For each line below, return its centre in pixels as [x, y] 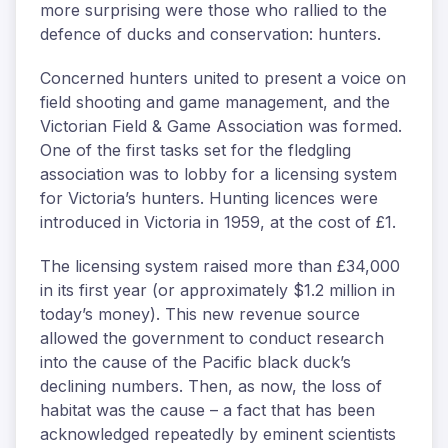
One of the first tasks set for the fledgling [195, 150]
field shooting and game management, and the [215, 102]
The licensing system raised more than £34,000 [220, 266]
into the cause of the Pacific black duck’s [195, 362]
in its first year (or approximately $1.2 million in [217, 290]
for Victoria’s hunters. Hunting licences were [209, 198]
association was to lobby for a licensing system [218, 174]
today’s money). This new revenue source [200, 314]
